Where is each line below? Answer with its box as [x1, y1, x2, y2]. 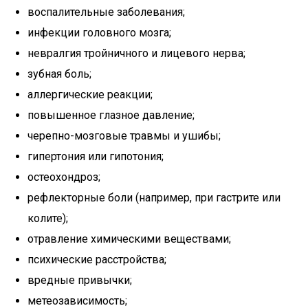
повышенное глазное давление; [27, 109, 195, 122]
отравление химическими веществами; [27, 232, 231, 245]
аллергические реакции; [27, 88, 153, 101]
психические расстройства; [27, 253, 166, 266]
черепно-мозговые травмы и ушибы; [27, 129, 221, 142]
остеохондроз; [27, 170, 100, 184]
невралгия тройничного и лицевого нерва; [27, 47, 245, 60]
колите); [27, 212, 68, 225]
